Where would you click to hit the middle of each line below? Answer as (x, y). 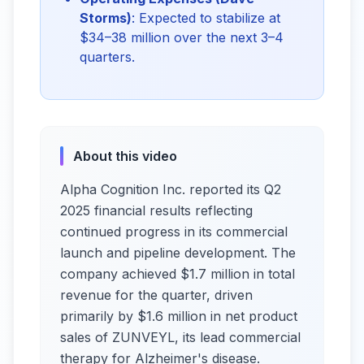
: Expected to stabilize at (206, 18)
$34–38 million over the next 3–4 (182, 37)
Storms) (106, 18)
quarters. (107, 57)
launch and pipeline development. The (178, 253)
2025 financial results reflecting (156, 210)
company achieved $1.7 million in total (178, 274)
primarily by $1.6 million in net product (179, 316)
